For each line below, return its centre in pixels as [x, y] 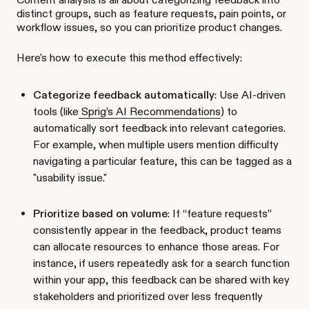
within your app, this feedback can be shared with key [161, 279]
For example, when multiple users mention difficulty [156, 144]
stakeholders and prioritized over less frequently [148, 296]
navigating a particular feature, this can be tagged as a [162, 161]
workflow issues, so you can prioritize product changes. [149, 27]
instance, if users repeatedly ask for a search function [161, 263]
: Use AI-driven [250, 94]
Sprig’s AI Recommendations [150, 111]
